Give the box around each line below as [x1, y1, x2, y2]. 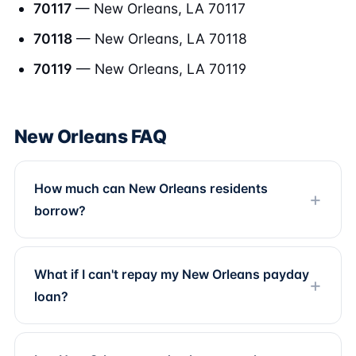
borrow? [34, 203, 86, 219]
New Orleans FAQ [14, 126, 167, 148]
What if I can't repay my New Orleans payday [34, 266, 309, 282]
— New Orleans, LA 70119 [72, 60, 246, 77]
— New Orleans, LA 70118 [72, 30, 247, 47]
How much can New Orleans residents [34, 180, 268, 196]
